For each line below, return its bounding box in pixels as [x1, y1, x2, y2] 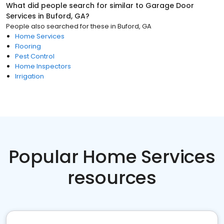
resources [67, 165, 157, 190]
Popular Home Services [8, 144, 215, 169]
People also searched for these [6, 21, 109, 31]
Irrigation [15, 71, 44, 81]
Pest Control [15, 51, 54, 61]
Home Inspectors [15, 61, 71, 71]
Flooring [15, 41, 41, 51]
